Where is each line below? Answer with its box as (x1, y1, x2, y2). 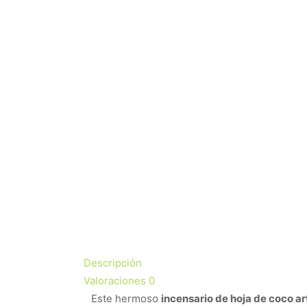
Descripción (84, 256, 142, 269)
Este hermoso (91, 291, 161, 305)
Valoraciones (84, 273, 149, 287)
